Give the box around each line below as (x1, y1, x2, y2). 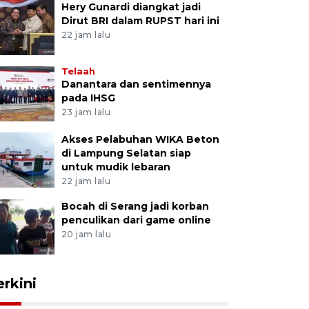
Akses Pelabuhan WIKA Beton (61, 133, 219, 146)
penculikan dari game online (61, 213, 211, 226)
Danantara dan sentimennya (61, 78, 211, 91)
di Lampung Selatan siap (61, 147, 191, 160)
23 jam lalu (61, 106, 111, 117)
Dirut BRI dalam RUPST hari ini (61, 14, 219, 28)
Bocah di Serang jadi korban (61, 199, 209, 212)
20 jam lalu (61, 228, 112, 239)
